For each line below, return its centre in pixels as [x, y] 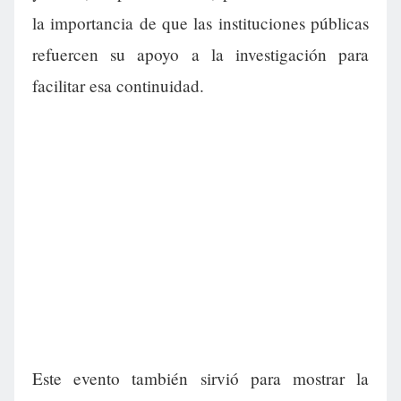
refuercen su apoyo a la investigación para [200, 55]
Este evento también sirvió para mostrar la [200, 379]
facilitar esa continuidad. [118, 86]
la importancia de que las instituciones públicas [200, 23]
